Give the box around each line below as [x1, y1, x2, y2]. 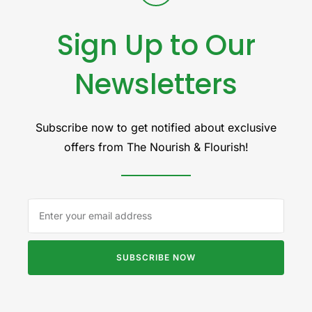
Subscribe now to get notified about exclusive [36, 120, 276, 134]
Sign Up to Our [56, 25, 256, 65]
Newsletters [75, 64, 237, 104]
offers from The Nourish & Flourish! [63, 139, 249, 154]
